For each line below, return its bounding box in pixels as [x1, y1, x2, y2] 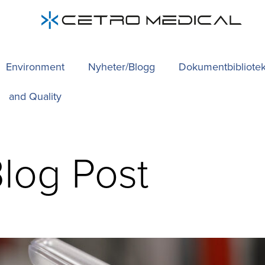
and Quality [8, 89, 62, 104]
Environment [5, 59, 64, 75]
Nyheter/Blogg [88, 59, 156, 75]
